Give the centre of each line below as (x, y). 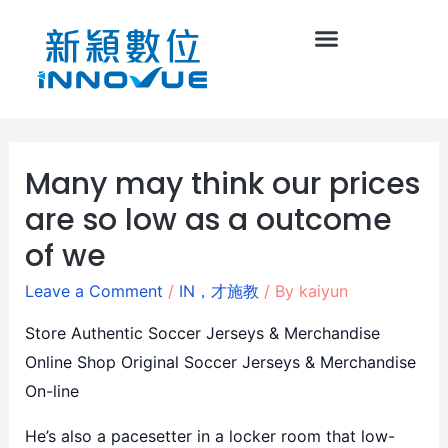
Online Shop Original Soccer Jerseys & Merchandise (220, 361)
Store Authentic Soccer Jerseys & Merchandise (202, 332)
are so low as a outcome (208, 219)
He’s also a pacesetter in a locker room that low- (209, 435)
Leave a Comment (93, 290)
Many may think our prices (222, 183)
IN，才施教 (218, 290)
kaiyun (323, 290)
